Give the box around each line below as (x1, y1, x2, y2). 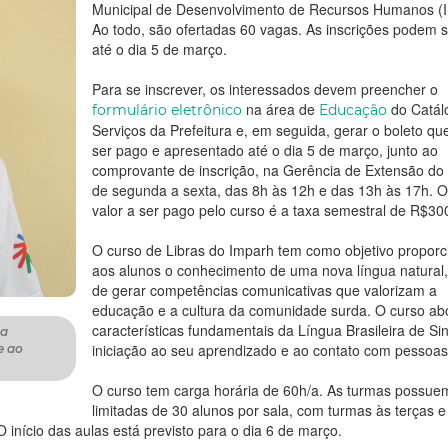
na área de (242, 99, 319, 120)
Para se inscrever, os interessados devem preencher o (92, 79, 438, 100)
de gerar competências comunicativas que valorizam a (92, 280, 437, 301)
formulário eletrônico (92, 101, 242, 120)
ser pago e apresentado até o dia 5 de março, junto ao (92, 140, 438, 161)
